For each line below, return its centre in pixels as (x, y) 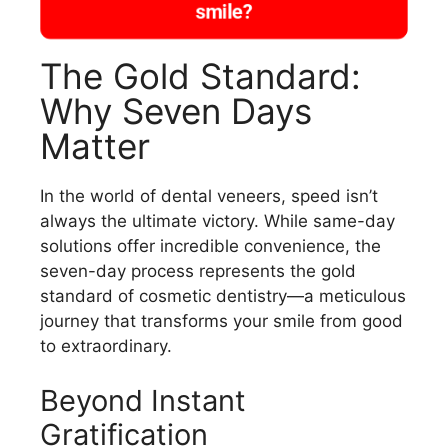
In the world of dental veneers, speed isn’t (209, 195)
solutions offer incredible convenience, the (210, 245)
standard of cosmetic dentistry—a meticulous (223, 295)
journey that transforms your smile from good (221, 320)
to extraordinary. (106, 345)
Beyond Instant (143, 401)
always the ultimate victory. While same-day (217, 220)
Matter (95, 145)
